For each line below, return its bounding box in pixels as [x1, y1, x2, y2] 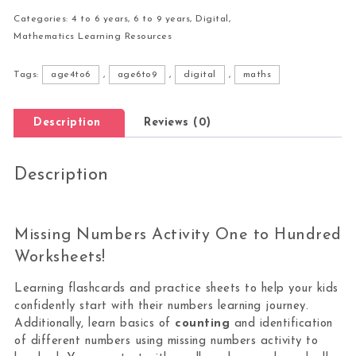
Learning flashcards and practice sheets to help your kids [14, 283, 339, 296]
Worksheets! [14, 250, 106, 266]
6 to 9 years [133, 14, 191, 24]
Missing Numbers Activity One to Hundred [14, 227, 342, 244]
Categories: [14, 14, 72, 24]
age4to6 [51, 69, 91, 79]
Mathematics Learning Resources [14, 31, 172, 41]
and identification [230, 318, 333, 331]
